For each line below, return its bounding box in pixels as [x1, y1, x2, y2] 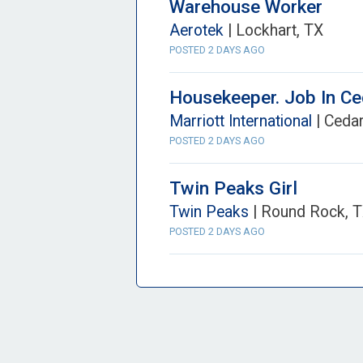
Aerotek [169, 21, 224, 40]
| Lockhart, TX [224, 21, 323, 40]
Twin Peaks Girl [169, 177, 297, 199]
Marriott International [169, 112, 312, 130]
